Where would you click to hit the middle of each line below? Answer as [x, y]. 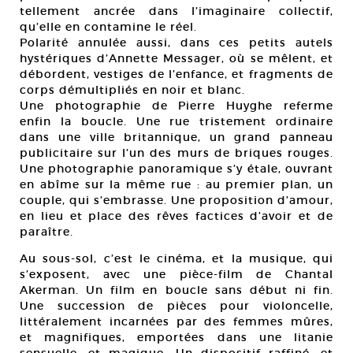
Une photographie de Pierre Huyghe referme [176, 106]
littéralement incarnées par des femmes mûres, [176, 322]
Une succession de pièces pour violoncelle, [176, 306]
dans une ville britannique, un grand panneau [176, 137]
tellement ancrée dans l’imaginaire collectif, [176, 11]
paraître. [46, 232]
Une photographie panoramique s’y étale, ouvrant [176, 169]
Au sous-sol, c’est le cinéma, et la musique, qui [176, 259]
